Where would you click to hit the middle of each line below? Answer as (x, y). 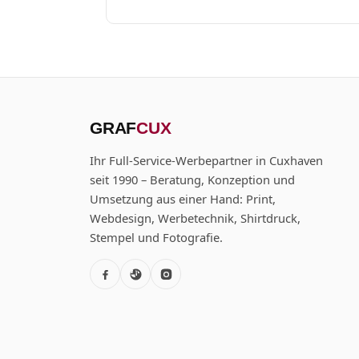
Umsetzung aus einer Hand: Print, (183, 199)
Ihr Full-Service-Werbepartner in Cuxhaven (206, 161)
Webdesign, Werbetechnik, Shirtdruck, (195, 218)
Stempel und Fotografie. (156, 238)
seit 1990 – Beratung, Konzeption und (192, 180)
